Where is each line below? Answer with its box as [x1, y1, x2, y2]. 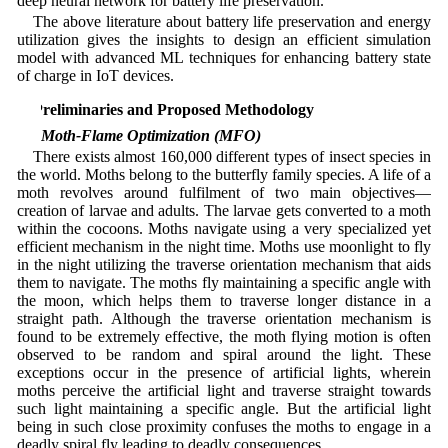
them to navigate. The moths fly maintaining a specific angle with [16, 273, 432, 291]
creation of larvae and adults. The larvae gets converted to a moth [16, 201, 432, 219]
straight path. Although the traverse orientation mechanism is [16, 309, 432, 327]
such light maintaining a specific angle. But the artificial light [16, 399, 432, 417]
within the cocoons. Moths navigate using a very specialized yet [16, 219, 432, 237]
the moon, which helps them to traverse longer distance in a [16, 291, 432, 309]
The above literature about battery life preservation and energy [32, 12, 432, 30]
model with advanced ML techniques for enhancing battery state [16, 48, 432, 66]
